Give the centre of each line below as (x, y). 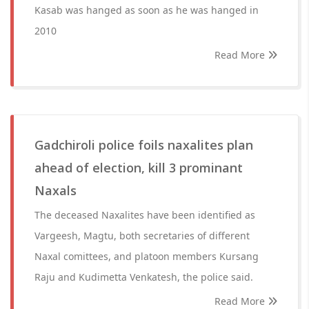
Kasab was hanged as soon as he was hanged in (147, 10)
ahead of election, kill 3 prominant (139, 168)
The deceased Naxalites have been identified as (145, 215)
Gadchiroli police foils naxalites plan (144, 145)
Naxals (56, 190)
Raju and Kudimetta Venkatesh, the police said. (144, 277)
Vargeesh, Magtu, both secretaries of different (142, 236)
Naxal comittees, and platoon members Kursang (147, 256)
